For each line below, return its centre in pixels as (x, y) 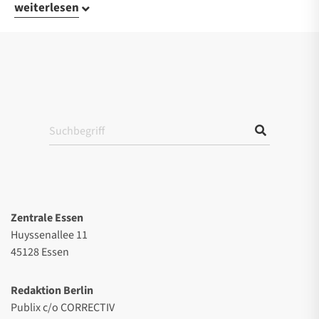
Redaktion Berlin (52, 290)
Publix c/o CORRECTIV (63, 307)
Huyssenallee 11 (49, 235)
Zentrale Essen (47, 218)
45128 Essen (40, 252)
